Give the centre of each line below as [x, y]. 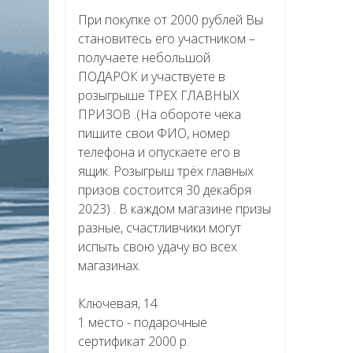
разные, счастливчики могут [160, 227]
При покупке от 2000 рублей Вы [171, 19]
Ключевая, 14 [118, 303]
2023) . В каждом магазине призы [175, 208]
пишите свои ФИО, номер [154, 133]
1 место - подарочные [143, 322]
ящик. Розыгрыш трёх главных [166, 171]
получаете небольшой [144, 57]
